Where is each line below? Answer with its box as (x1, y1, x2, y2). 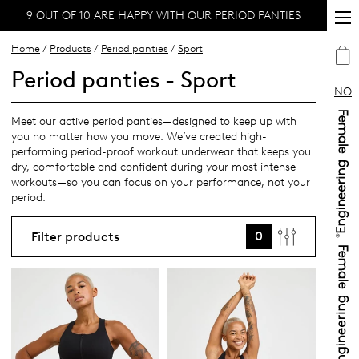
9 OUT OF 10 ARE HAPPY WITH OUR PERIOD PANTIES (26, 8, 301, 22)
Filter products (31, 229, 119, 245)
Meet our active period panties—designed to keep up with (11, 115, 296, 129)
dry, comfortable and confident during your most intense (11, 160, 296, 175)
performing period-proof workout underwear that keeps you (11, 145, 311, 159)
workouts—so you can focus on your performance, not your (11, 175, 310, 190)
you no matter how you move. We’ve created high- (11, 130, 267, 144)
